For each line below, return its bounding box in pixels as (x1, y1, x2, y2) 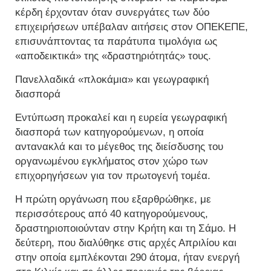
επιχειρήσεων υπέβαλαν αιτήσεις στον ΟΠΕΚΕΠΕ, (15, 21, 248, 33)
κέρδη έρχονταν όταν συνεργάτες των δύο (15, 7, 209, 19)
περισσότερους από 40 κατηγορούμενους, (15, 208, 208, 220)
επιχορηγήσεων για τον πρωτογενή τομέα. (15, 170, 211, 182)
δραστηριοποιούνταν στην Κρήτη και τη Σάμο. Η (15, 223, 236, 235)
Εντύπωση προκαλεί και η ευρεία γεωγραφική (15, 112, 227, 124)
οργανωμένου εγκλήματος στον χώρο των (15, 155, 208, 168)
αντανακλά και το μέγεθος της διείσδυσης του (15, 141, 223, 153)
